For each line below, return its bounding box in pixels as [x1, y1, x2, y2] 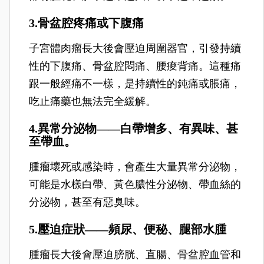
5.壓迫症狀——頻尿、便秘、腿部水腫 [29, 222, 227, 236]
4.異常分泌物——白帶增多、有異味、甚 [29, 121, 239, 135]
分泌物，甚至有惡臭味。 [29, 196, 146, 208]
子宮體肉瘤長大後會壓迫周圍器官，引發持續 [29, 42, 242, 54]
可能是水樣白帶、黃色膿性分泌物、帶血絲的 [29, 178, 242, 190]
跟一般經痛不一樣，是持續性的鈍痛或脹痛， [29, 77, 242, 90]
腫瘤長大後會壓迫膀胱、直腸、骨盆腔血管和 [29, 248, 242, 260]
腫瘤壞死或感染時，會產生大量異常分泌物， [29, 160, 242, 173]
